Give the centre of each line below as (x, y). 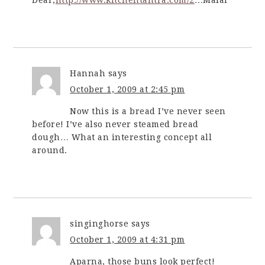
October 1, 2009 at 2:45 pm (127, 89)
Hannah (88, 73)
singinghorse (99, 223)
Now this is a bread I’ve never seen (148, 111)
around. (50, 150)
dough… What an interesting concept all (122, 137)
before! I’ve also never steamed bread (115, 124)
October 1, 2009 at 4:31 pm (127, 239)
